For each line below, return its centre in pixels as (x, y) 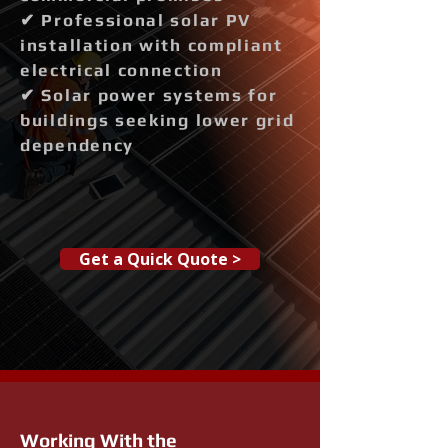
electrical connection (121, 70)
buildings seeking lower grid (157, 120)
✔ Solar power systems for (149, 95)
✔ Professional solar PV (136, 20)
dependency (77, 145)
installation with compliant (151, 45)
